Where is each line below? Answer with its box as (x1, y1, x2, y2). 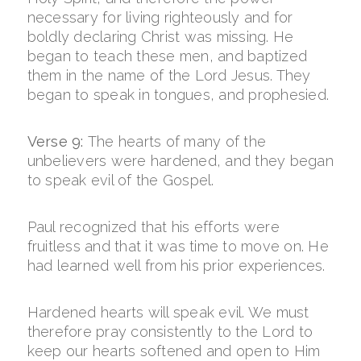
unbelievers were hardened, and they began (27, 152, 334, 169)
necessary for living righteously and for (27, 9, 293, 26)
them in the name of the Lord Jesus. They (27, 67, 311, 84)
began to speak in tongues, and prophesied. (27, 86, 330, 103)
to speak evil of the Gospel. (27, 172, 214, 189)
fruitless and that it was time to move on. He (27, 238, 329, 255)
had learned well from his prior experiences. (27, 257, 326, 274)
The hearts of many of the (87, 133, 267, 150)
